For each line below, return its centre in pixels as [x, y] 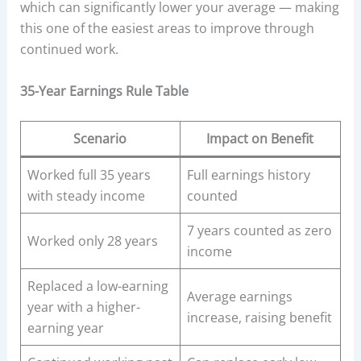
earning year [65, 328]
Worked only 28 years [92, 241]
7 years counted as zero [259, 230]
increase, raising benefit [259, 317]
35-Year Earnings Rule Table [104, 91]
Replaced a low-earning [98, 286]
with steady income [86, 195]
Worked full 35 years [89, 174]
